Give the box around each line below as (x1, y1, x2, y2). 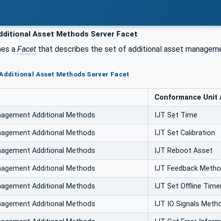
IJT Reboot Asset (154, 146, 213, 155)
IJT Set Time (154, 110, 197, 119)
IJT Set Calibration (154, 128, 215, 137)
